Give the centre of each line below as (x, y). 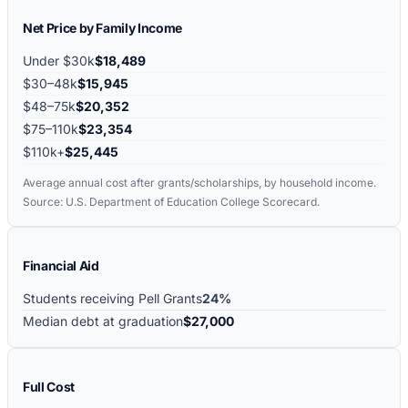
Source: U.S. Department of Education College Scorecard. (171, 201)
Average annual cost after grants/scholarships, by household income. (199, 182)
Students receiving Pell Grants (112, 298)
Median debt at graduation (103, 321)
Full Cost (49, 386)
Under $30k (59, 60)
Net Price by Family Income (102, 27)
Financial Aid (61, 265)
